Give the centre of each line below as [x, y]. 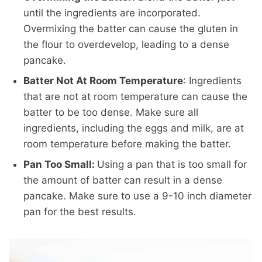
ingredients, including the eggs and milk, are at [134, 128]
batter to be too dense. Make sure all [111, 112]
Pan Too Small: [60, 164]
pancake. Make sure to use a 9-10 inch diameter [137, 196]
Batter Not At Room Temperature [103, 81]
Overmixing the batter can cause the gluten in [131, 29]
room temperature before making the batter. [127, 144]
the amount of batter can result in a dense [123, 180]
